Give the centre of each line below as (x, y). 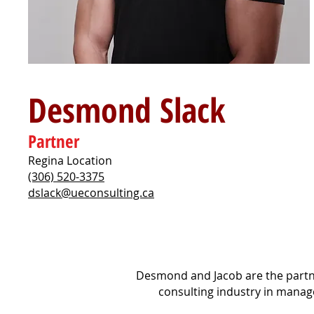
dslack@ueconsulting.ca (91, 193)
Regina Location (70, 161)
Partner (54, 141)
